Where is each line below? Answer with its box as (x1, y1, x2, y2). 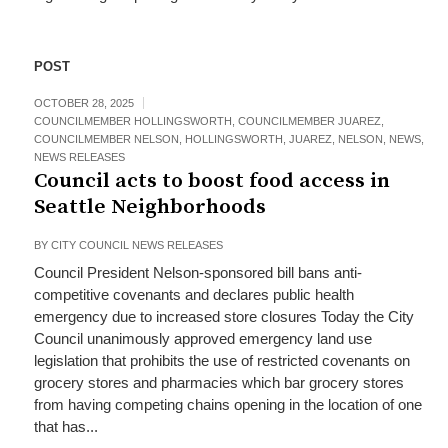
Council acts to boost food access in (33, 168, 390, 194)
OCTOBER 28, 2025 (33, 97, 134, 109)
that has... (33, 418, 98, 435)
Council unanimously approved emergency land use (33, 330, 372, 347)
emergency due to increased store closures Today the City (33, 308, 414, 325)
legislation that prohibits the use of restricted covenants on (33, 352, 410, 369)
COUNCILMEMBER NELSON (33, 133, 179, 145)
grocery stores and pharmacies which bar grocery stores (33, 374, 404, 391)
